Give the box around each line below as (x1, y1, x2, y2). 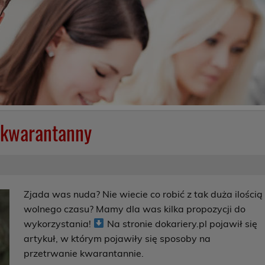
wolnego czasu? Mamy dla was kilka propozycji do (24, 202, 246, 215)
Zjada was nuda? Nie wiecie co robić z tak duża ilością (24, 188, 263, 200)
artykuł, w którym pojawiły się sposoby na (24, 232, 211, 244)
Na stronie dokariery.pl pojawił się (104, 217, 257, 230)
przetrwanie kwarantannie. (24, 247, 144, 259)
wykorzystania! (24, 217, 94, 230)
